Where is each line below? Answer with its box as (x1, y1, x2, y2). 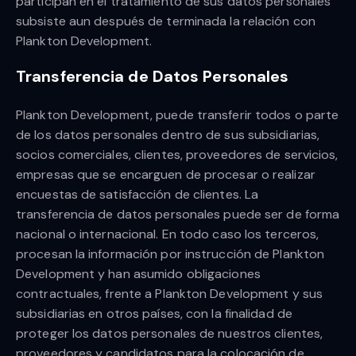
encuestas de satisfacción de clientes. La (16, 186, 259, 203)
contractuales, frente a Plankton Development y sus (16, 285, 323, 303)
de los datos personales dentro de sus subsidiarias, (16, 126, 320, 144)
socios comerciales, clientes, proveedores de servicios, (16, 146, 339, 164)
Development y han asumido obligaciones (16, 265, 261, 283)
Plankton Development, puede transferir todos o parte (16, 106, 339, 124)
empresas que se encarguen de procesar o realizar (16, 166, 315, 184)
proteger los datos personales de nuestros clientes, (16, 325, 323, 342)
